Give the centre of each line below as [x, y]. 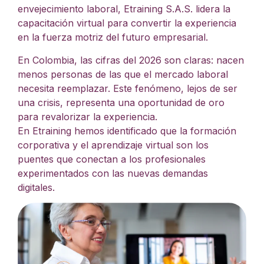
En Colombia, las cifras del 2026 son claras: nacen [131, 60]
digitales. [36, 187]
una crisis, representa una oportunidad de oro [121, 102]
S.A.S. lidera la [197, 9]
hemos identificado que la [132, 131]
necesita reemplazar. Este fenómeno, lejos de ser [128, 88]
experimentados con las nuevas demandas [113, 173]
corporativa [44, 145]
